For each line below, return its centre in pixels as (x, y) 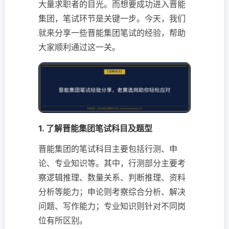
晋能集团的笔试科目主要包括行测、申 (108, 149)
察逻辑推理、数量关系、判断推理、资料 (112, 178)
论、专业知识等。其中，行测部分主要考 (112, 163)
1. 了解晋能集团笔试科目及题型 (95, 129)
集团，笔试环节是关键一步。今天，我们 (112, 18)
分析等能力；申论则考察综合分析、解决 (112, 192)
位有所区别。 (63, 221)
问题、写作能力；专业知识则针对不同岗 (112, 206)
